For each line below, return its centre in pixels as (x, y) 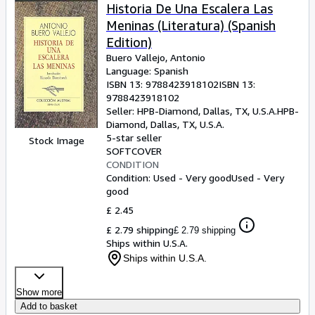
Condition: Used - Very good (169, 178)
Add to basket (49, 306)
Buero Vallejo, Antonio (156, 57)
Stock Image (56, 141)
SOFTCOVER (134, 151)
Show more (39, 292)
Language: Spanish (147, 71)
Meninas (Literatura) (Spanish (191, 25)
